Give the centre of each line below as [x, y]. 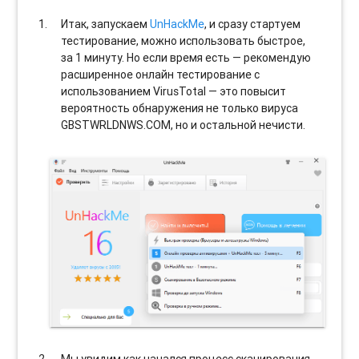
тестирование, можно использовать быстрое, [184, 41]
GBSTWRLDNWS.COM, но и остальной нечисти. [184, 125]
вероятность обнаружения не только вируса [180, 109]
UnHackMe [177, 24]
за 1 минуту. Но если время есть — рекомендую [186, 58]
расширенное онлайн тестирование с [161, 75]
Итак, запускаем [106, 24]
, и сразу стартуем [253, 24]
